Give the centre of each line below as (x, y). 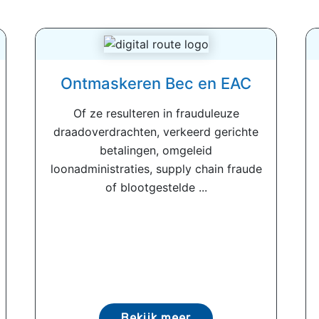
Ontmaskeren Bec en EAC (156, 84)
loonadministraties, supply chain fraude (156, 169)
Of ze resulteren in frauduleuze (156, 114)
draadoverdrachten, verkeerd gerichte (156, 132)
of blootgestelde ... (156, 188)
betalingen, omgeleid (156, 151)
